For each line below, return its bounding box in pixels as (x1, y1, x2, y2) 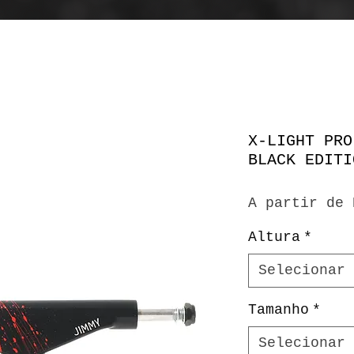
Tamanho (248, 302, 309, 318)
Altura (248, 229, 300, 245)
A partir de (248, 195, 352, 211)
